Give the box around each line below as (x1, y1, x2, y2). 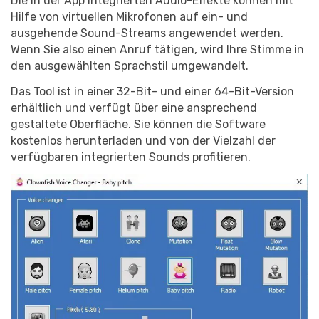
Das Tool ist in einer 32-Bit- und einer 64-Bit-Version (11, 85, 294, 99)
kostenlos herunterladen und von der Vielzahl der (11, 134, 276, 148)
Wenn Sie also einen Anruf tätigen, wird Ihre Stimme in (11, 43, 304, 57)
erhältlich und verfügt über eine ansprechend (11, 101, 257, 115)
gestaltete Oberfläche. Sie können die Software (11, 117, 266, 132)
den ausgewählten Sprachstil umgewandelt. (11, 59, 249, 73)
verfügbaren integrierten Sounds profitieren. (11, 150, 251, 164)
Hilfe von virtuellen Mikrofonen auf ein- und (11, 10, 248, 24)
